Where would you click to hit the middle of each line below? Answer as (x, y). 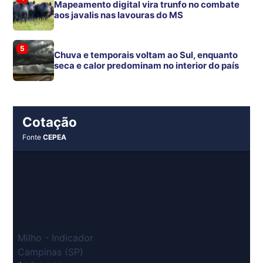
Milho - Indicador (56, 238)
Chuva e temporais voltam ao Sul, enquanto (146, 55)
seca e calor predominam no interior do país (147, 66)
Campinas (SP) (51, 252)
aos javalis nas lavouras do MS (119, 15)
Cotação (50, 122)
